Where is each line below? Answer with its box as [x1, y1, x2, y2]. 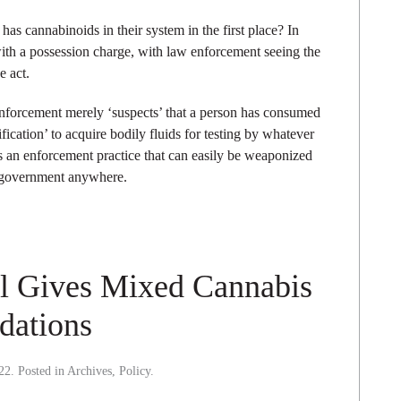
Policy [119, 364, 150, 379]
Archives [67, 364, 112, 379]
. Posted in [11, 364, 67, 379]
